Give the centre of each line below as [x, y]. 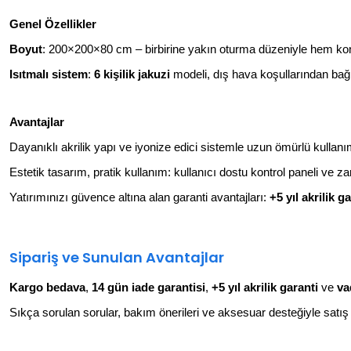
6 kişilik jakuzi [132, 74]
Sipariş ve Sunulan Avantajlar [117, 257]
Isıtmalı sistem [49, 74]
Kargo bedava [47, 287]
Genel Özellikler [53, 24]
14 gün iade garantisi [148, 287]
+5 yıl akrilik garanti [265, 287]
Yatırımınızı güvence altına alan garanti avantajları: [139, 197]
